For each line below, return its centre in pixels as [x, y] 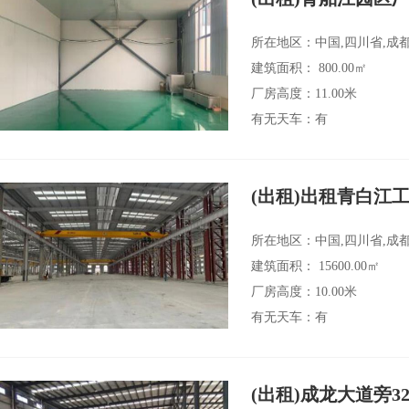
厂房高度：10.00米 [304, 292]
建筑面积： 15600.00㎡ [315, 266]
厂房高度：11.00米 [304, 94]
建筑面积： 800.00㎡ [309, 68]
